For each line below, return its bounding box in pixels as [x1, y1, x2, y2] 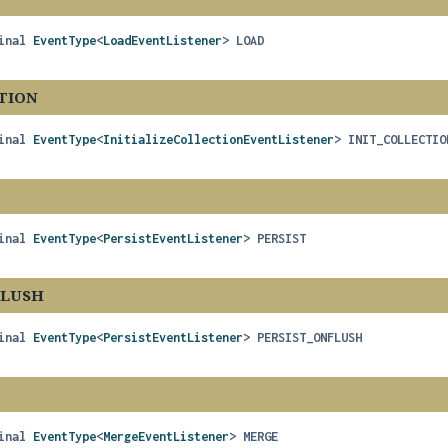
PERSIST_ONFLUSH [257, 330, 363, 345]
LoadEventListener [103, 33, 223, 48]
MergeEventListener [103, 429, 230, 444]
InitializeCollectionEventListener [103, 132, 335, 147]
